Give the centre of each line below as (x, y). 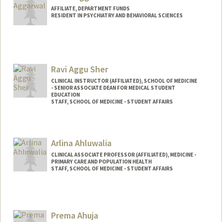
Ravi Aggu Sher (79, 69)
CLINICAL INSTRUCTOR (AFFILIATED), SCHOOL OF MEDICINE (124, 81)
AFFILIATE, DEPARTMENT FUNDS (90, 9)
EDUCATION (65, 95)
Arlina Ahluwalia (81, 143)
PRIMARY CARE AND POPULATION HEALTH (101, 161)
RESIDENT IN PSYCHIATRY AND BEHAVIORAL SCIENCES (117, 16)
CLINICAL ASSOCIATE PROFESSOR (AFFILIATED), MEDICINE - (123, 154)
